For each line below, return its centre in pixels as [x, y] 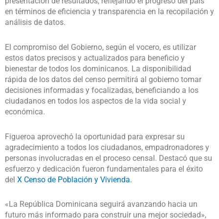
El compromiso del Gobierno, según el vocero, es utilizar [100, 47]
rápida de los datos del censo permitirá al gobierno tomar [103, 79]
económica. [25, 111]
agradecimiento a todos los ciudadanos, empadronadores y [107, 147]
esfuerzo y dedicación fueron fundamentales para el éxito [104, 169]
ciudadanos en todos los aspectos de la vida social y [96, 101]
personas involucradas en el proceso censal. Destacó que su [109, 158]
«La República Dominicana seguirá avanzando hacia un [101, 204]
